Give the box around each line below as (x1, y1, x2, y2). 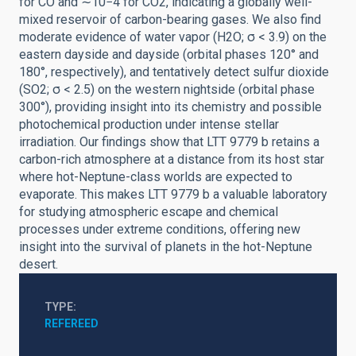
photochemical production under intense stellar (19, 117, 279, 132)
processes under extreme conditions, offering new (19, 222, 300, 237)
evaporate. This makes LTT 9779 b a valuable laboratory (19, 187, 327, 202)
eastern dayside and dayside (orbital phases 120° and (19, 47, 319, 62)
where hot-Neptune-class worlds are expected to (19, 169, 292, 184)
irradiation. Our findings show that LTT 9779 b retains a (19, 134, 319, 149)
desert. (19, 257, 58, 272)
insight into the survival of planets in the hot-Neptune (19, 239, 312, 254)
